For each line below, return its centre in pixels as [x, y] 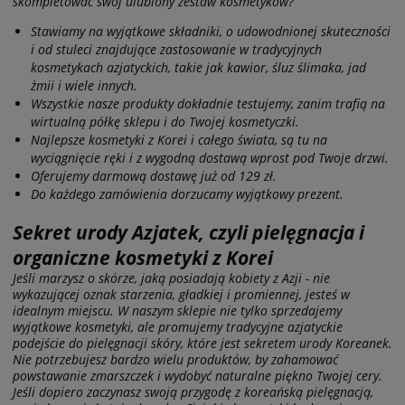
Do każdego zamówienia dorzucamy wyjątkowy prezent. [187, 194]
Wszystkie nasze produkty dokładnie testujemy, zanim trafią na [208, 104]
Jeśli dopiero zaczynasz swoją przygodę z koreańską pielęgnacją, [193, 391]
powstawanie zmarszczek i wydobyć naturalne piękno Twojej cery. [198, 375]
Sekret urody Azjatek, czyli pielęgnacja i [188, 232]
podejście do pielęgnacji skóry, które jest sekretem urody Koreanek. [202, 343]
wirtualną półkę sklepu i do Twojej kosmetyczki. [165, 122]
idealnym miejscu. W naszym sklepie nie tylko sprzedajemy [177, 310]
